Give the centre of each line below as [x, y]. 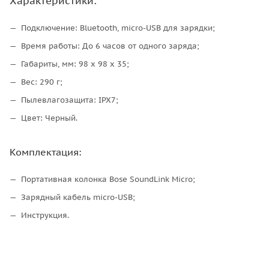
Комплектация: [45, 152]
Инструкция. [45, 215]
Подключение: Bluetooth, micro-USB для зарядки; [118, 28]
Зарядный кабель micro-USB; [78, 197]
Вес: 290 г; [42, 82]
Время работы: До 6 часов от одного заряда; [110, 46]
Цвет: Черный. [49, 118]
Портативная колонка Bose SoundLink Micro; [108, 179]
